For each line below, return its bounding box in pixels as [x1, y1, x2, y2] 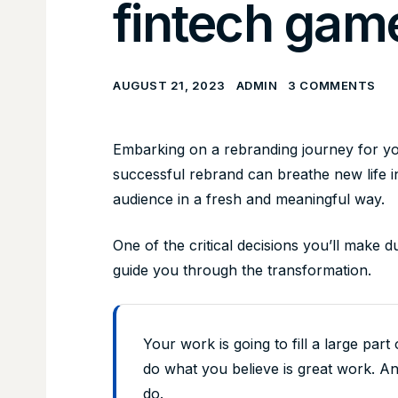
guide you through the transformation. [113, 261, 371, 280]
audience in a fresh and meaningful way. [113, 190, 385, 209]
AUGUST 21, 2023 [113, 78, 226, 93]
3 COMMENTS [288, 78, 376, 93]
